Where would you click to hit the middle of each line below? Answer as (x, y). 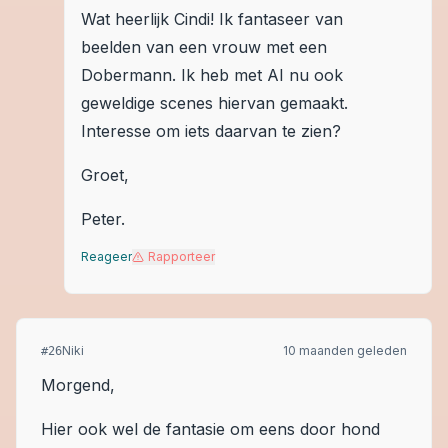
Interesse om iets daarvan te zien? (211, 131)
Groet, (105, 175)
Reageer (106, 256)
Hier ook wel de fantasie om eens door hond (210, 429)
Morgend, (78, 385)
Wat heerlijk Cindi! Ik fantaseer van (212, 19)
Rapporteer (181, 256)
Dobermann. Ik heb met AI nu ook (212, 75)
